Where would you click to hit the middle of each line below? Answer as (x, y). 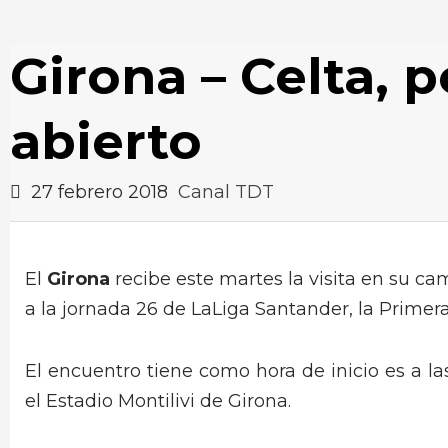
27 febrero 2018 (99, 192)
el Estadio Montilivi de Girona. (158, 401)
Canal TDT (226, 192)
